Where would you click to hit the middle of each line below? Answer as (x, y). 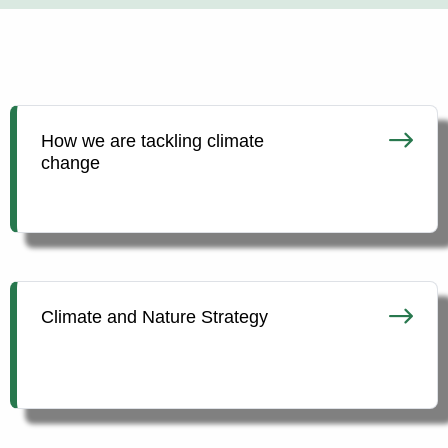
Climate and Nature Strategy (154, 317)
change (70, 163)
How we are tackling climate (152, 141)
